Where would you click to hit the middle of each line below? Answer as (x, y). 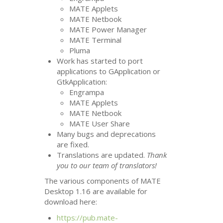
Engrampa (87, 92)
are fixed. (73, 144)
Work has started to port (100, 60)
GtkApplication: (82, 81)
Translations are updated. (102, 155)
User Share (110, 123)
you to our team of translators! (107, 165)
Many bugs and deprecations (107, 134)
